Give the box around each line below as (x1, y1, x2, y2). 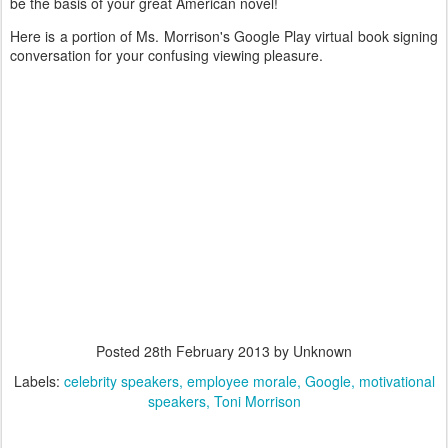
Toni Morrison (213, 391, 301, 411)
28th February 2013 (144, 341, 270, 361)
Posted (96, 341, 144, 361)
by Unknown (270, 341, 352, 361)
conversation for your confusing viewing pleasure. (10, 45, 323, 65)
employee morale (186, 371, 297, 391)
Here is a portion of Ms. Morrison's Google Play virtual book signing (10, 26, 438, 46)
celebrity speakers (63, 371, 179, 391)
